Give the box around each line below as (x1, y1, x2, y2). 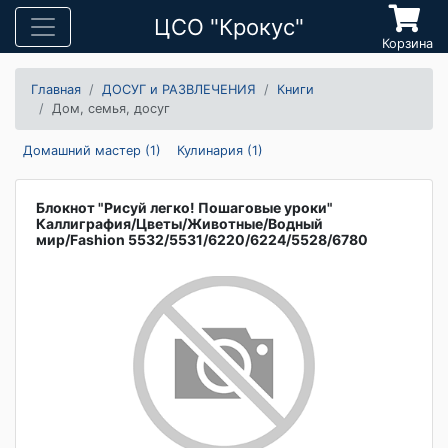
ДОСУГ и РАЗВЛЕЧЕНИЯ (102, 82, 256, 97)
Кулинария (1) (177, 143, 263, 159)
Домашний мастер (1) (23, 143, 161, 159)
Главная (31, 82, 81, 97)
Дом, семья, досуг (52, 101, 170, 116)
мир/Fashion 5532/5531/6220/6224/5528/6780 (36, 231, 368, 249)
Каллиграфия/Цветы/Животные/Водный (36, 215, 323, 233)
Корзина (382, 36, 433, 51)
